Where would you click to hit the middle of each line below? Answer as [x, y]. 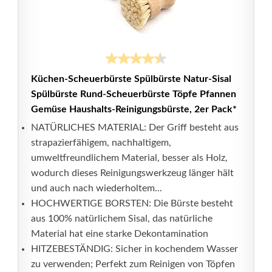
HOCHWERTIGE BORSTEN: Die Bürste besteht [132, 203]
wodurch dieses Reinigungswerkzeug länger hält [132, 173]
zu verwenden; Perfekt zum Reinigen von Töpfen [133, 264]
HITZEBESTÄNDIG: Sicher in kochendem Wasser [134, 249]
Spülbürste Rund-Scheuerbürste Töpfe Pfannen [134, 94]
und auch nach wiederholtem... [97, 188]
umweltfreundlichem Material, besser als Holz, [129, 158]
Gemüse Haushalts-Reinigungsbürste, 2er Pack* [134, 109]
